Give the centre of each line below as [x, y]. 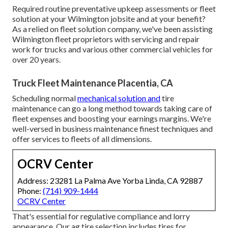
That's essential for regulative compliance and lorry [101, 216]
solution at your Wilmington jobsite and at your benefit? [109, 18]
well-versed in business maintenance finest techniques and [112, 128]
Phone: [30, 190]
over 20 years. [36, 59]
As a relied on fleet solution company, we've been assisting [112, 28]
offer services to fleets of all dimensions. [82, 138]
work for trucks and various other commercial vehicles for [112, 49]
